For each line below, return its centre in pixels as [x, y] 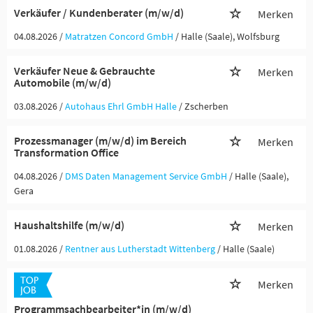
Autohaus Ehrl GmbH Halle [121, 106]
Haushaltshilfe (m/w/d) [69, 225]
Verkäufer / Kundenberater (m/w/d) [99, 13]
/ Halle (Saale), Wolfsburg [227, 36]
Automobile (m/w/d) [63, 82]
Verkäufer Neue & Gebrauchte [85, 71]
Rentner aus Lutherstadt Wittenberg [140, 249]
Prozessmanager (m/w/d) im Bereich [100, 140]
